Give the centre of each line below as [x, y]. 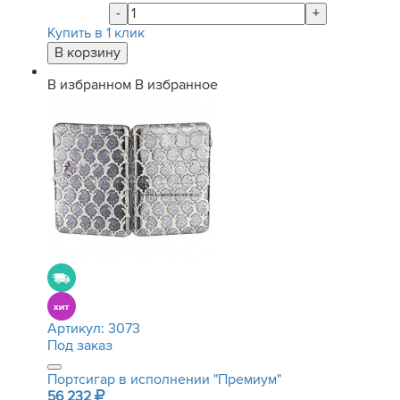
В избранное [176, 85]
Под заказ [80, 346]
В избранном [89, 85]
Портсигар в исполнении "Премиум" [164, 379]
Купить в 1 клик [96, 33]
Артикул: [78, 329]
